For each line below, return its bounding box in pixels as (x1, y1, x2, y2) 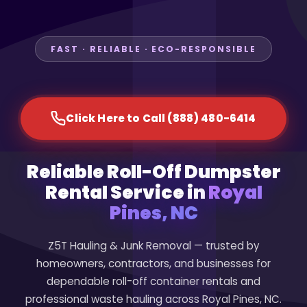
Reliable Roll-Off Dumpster (26, 159, 281, 185)
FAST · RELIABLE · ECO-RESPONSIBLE (51, 43, 256, 56)
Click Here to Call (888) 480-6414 (66, 111, 256, 126)
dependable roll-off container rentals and (47, 274, 260, 289)
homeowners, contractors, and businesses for (36, 256, 271, 271)
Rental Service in (45, 180, 208, 206)
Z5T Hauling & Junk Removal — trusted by (47, 238, 260, 254)
